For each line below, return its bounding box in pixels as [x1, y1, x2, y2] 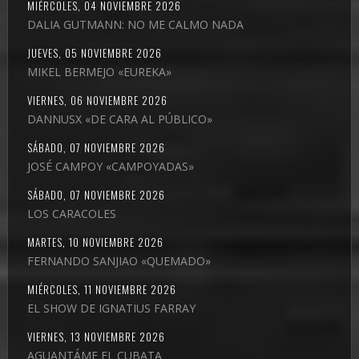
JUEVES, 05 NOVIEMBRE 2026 [26, 44, 162, 61]
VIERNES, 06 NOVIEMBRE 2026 [26, 91, 167, 108]
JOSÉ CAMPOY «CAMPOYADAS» [26, 158, 194, 174]
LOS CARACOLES [26, 205, 116, 221]
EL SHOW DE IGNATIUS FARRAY [26, 300, 196, 316]
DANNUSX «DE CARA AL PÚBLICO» [26, 111, 212, 127]
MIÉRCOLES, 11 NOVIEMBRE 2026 [26, 280, 176, 297]
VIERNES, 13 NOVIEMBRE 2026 [26, 328, 165, 345]
